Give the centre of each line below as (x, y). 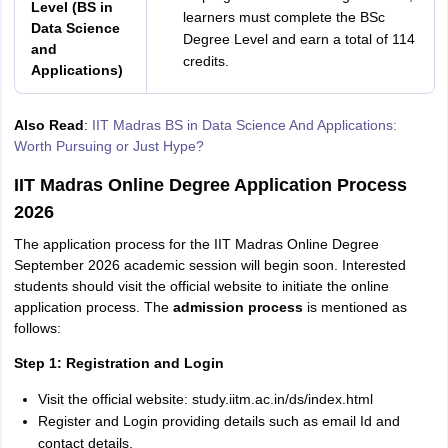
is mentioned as (354, 307)
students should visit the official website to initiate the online (201, 286)
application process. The (93, 307)
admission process (237, 307)
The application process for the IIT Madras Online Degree (196, 244)
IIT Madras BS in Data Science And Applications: (244, 125)
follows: (37, 328)
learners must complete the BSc (283, 17)
